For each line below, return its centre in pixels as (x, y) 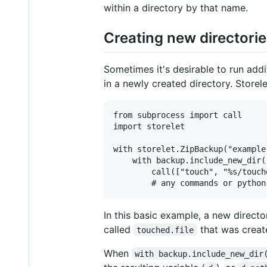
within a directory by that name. (176, 8)
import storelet (149, 126)
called (119, 229)
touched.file (165, 230)
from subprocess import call (178, 115)
